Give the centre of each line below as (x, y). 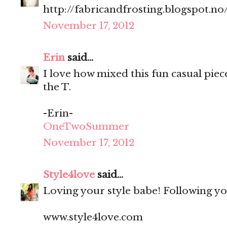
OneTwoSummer (86, 127)
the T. (57, 87)
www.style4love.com (93, 217)
